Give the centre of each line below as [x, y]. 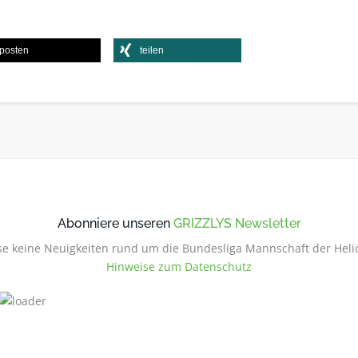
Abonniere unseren [115, 223]
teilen [152, 50]
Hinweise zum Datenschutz [179, 267]
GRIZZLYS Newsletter [237, 223]
